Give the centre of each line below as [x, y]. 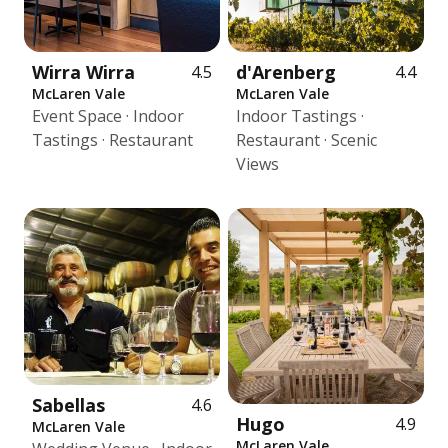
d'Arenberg [286, 72]
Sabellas [68, 405]
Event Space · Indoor [108, 116]
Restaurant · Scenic [306, 140]
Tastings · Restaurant [112, 140]
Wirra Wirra [83, 72]
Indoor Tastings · [300, 116]
